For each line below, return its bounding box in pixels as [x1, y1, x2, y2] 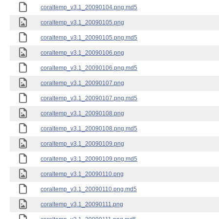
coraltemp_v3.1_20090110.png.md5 [41, 186, 137, 193]
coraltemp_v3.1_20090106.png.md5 [41, 65, 137, 71]
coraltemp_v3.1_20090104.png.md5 [41, 4, 137, 11]
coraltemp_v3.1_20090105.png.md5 [41, 34, 137, 41]
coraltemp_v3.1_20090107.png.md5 [41, 95, 137, 102]
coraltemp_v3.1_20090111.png [41, 201, 123, 208]
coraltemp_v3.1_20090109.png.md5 [41, 155, 137, 162]
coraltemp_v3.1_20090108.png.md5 [41, 125, 137, 132]
